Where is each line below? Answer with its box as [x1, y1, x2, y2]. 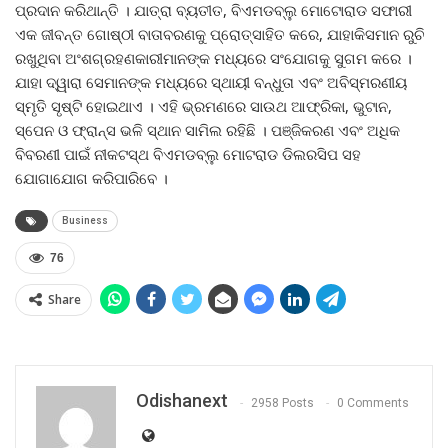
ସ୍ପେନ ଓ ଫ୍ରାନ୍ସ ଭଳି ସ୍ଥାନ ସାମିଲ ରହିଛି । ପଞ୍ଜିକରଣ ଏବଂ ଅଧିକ [15, 120, 400, 141]
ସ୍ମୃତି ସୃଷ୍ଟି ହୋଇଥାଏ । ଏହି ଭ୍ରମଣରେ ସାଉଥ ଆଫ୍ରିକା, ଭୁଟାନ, [15, 96, 392, 117]
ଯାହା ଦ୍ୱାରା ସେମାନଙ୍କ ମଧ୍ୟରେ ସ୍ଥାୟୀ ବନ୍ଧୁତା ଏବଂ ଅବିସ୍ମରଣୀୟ [15, 72, 407, 93]
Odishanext [136, 390, 228, 412]
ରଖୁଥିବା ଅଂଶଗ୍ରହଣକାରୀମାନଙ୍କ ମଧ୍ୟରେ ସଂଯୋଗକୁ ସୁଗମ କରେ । [15, 48, 412, 69]
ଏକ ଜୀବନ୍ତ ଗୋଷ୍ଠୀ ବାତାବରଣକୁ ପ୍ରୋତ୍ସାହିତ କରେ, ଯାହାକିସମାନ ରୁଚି [15, 24, 425, 45]
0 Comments [337, 395, 409, 410]
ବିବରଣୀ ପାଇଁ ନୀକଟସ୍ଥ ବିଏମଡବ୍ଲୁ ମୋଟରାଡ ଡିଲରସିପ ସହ [15, 144, 361, 165]
